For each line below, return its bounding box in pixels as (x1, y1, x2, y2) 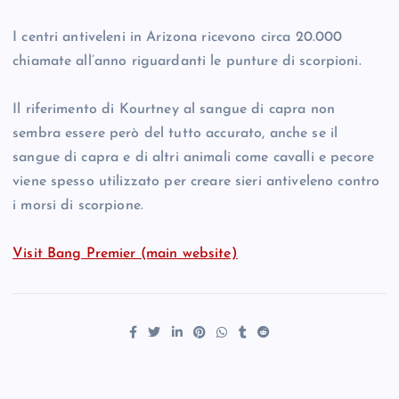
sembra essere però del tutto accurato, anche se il (12, 126, 338, 142)
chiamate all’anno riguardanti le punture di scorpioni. (12, 54, 362, 69)
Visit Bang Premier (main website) (12, 247, 238, 262)
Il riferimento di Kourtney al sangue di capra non (12, 102, 335, 118)
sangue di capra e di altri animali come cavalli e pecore (12, 151, 374, 166)
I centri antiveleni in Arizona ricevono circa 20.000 (12, 30, 343, 45)
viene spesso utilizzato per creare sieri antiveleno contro (12, 175, 380, 190)
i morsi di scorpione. (12, 199, 144, 214)
